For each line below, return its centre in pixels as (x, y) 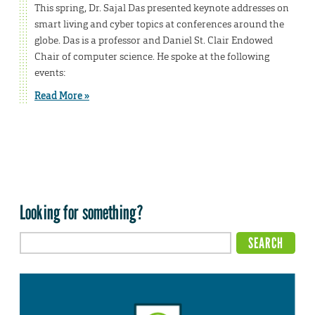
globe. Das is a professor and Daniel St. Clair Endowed (154, 40)
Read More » (62, 96)
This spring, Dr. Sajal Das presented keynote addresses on (162, 8)
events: (50, 73)
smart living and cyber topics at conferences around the (159, 24)
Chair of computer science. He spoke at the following (152, 57)
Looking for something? (82, 212)
